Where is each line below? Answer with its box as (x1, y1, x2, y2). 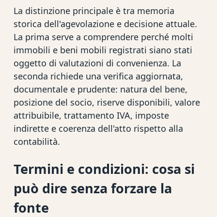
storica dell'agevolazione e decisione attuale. (14, 18, 197, 30)
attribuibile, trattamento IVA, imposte (14, 109, 169, 122)
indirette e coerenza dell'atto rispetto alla (14, 123, 183, 135)
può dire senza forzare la (14, 179, 172, 197)
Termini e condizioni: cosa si (14, 159, 195, 178)
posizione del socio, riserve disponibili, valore (14, 96, 200, 108)
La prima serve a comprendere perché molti (14, 31, 193, 43)
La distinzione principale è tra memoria (14, 5, 174, 17)
